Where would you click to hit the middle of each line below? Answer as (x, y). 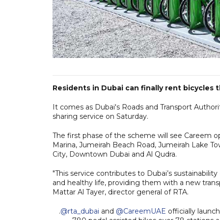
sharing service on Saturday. (100, 116)
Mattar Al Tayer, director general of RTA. (121, 192)
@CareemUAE (141, 211)
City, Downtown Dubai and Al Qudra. (115, 154)
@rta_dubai (80, 211)
